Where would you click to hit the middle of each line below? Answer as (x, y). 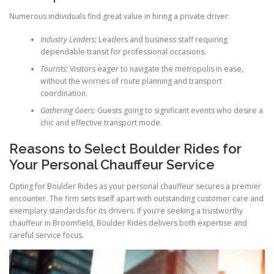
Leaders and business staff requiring (162, 40)
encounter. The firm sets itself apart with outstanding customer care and (136, 198)
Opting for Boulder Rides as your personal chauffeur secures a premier (135, 186)
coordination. (64, 94)
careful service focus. (46, 235)
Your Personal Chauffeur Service (112, 164)
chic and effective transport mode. (101, 123)
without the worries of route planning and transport (131, 81)
